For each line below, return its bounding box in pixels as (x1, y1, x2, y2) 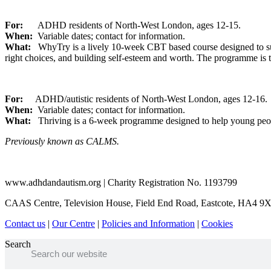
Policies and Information (102, 218, 195, 229)
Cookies (201, 218, 233, 229)
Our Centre (52, 218, 95, 229)
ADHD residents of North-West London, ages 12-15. (38, 19, 241, 30)
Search (5, 238, 31, 249)
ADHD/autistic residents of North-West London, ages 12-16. (35, 93, 267, 104)
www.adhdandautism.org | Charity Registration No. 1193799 (5, 177, 237, 188)
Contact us (5, 218, 45, 229)
